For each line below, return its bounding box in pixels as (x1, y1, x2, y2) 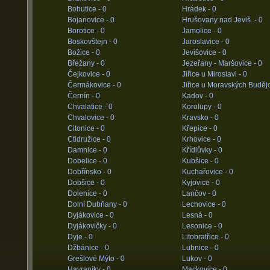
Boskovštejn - (67, 37, 113, 46)
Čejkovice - (67, 70, 106, 78)
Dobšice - (67, 178, 101, 187)
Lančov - (181, 189, 212, 198)
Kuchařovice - (181, 168, 229, 176)
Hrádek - (181, 5, 212, 13)
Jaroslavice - (181, 37, 225, 46)
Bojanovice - (67, 16, 110, 24)
